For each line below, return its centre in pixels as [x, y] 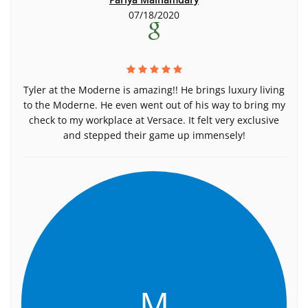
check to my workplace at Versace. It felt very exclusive [154, 120]
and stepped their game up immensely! [154, 135]
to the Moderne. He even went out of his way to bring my [154, 105]
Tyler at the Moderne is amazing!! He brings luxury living [154, 90]
